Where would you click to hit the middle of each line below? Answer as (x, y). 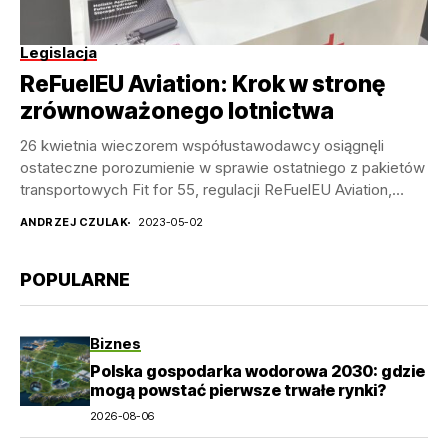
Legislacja (58, 53)
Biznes (115, 344)
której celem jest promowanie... (128, 212)
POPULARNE (75, 280)
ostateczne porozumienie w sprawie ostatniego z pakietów (222, 168)
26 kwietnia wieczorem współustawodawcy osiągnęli (202, 146)
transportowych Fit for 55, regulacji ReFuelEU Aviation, (206, 190)
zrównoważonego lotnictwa (177, 111)
